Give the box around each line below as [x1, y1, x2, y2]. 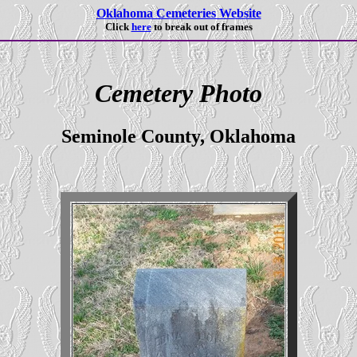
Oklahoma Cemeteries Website [96, 6, 261, 20]
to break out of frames [151, 21, 253, 33]
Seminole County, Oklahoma [61, 125, 296, 147]
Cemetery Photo [95, 79, 262, 108]
